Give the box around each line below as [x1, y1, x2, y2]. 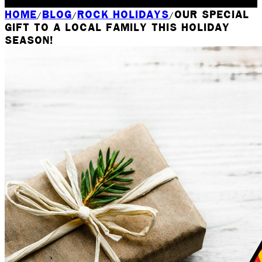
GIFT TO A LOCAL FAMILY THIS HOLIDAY [5, 20, 230, 34]
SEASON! [5, 33, 53, 47]
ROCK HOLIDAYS [77, 8, 169, 21]
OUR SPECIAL [174, 8, 249, 21]
